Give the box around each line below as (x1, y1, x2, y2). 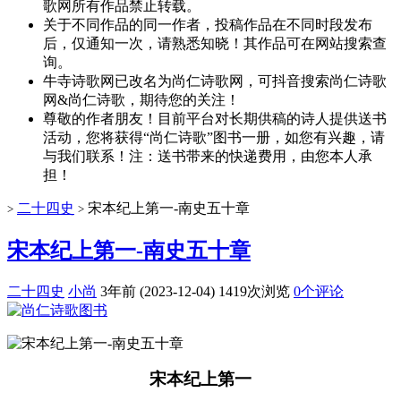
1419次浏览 (218, 283, 290, 299)
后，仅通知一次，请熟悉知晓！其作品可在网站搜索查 (43, 36, 387, 51)
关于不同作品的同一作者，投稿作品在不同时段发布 (43, 17, 372, 32)
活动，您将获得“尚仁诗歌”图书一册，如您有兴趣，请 (43, 130, 385, 145)
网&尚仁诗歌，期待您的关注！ (43, 92, 240, 107)
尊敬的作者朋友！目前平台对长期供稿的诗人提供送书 (43, 111, 387, 126)
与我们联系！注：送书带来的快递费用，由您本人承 (43, 149, 372, 164)
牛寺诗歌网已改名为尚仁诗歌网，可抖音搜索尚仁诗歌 (43, 73, 387, 89)
